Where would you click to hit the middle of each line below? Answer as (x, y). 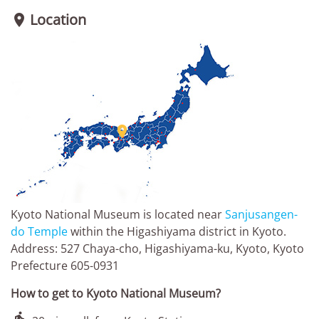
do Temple (39, 231)
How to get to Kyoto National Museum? (116, 293)
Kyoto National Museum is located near (118, 214)
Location (58, 19)
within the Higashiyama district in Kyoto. (177, 231)
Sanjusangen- (261, 214)
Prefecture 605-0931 (65, 265)
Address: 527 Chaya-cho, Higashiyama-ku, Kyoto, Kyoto (157, 248)
